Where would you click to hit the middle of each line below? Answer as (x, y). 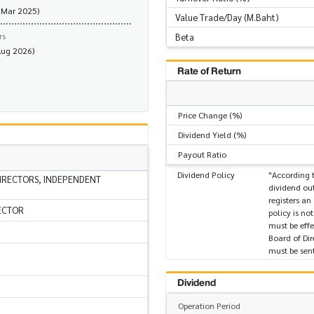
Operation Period (209, 305)
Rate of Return (209, 70)
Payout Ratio (202, 155)
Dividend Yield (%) (212, 135)
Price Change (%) (210, 115)
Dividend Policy (206, 175)
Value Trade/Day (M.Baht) (227, 17)
